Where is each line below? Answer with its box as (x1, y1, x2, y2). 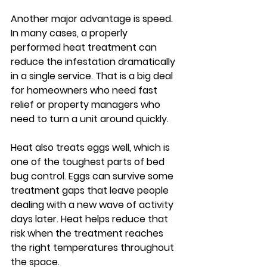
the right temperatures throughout (11, 241, 176, 254)
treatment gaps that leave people (11, 184, 171, 197)
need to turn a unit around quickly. (11, 112, 169, 126)
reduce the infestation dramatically (11, 55, 178, 69)
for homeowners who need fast (11, 83, 160, 97)
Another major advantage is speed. (11, 12, 175, 26)
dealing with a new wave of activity (11, 198, 176, 212)
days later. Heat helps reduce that (11, 212, 170, 226)
